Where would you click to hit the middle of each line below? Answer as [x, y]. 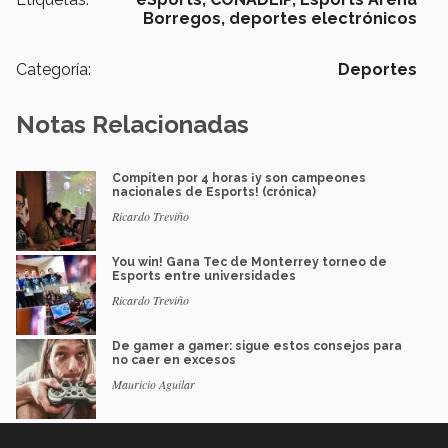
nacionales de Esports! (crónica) [214, 191]
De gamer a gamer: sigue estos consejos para [257, 345]
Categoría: [53, 69]
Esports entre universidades [204, 275]
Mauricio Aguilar [153, 383]
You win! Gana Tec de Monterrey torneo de [249, 261]
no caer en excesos [174, 359]
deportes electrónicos [323, 18]
